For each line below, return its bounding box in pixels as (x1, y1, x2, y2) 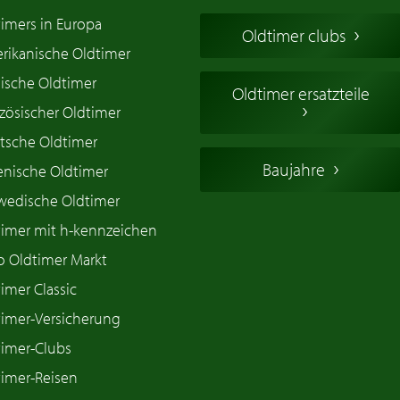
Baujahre (262, 158, 325, 181)
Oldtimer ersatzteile (231, 82, 370, 105)
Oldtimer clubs (242, 24, 346, 47)
